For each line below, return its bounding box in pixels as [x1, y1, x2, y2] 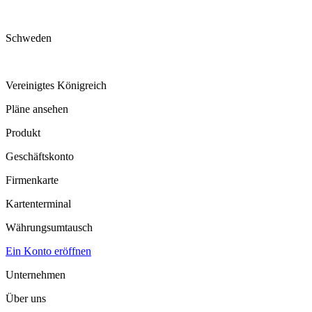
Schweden [6, 31, 52, 44]
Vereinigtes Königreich [6, 79, 107, 91]
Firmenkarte [6, 173, 58, 186]
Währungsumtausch [6, 221, 93, 233]
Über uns [6, 292, 46, 304]
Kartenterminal [6, 197, 71, 210]
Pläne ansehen [6, 102, 68, 115]
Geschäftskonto [6, 150, 74, 162]
